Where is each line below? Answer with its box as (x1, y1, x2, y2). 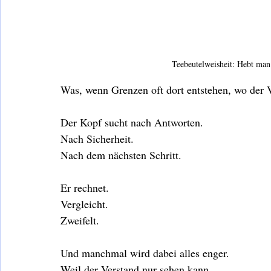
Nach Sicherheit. (60, 131, 134, 146)
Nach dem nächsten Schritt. (60, 147, 181, 162)
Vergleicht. (60, 196, 108, 211)
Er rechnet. (60, 180, 109, 195)
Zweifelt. (60, 212, 99, 227)
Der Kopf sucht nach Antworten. (60, 114, 203, 129)
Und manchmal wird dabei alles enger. (60, 245, 229, 260)
